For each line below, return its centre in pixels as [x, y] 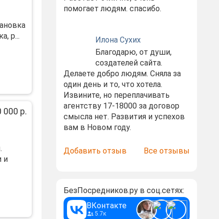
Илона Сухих [118, 40]
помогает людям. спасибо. [112, 9]
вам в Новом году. [97, 127]
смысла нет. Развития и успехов [124, 117]
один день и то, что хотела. [113, 84]
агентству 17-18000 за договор [121, 106]
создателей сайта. [129, 63]
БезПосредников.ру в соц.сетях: [124, 190]
